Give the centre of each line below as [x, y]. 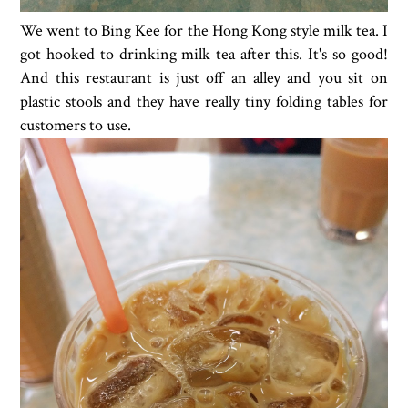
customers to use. [76, 126]
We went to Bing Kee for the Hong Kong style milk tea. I [204, 31]
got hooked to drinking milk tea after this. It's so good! [204, 55]
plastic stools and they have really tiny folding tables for [204, 102]
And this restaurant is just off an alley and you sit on [204, 78]
